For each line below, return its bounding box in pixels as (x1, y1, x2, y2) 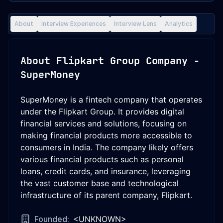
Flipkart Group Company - (56, 54, 200, 67)
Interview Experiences (41, 20, 106, 27)
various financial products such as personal (20, 154, 184, 164)
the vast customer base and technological (20, 178, 179, 188)
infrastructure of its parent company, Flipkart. (20, 190, 192, 200)
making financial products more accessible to (20, 130, 192, 140)
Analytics (165, 20, 193, 27)
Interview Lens (114, 20, 157, 27)
